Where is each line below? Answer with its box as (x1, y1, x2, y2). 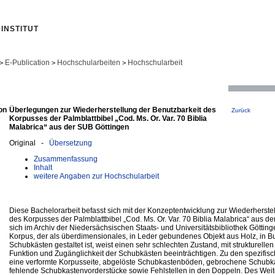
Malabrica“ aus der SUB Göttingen (9, 122, 129, 131)
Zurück (231, 106, 250, 114)
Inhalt (34, 163, 52, 172)
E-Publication (5, 58, 50, 67)
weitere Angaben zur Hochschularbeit (34, 171, 159, 180)
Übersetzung (49, 138, 92, 147)
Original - (9, 138, 49, 147)
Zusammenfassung (34, 154, 98, 163)
